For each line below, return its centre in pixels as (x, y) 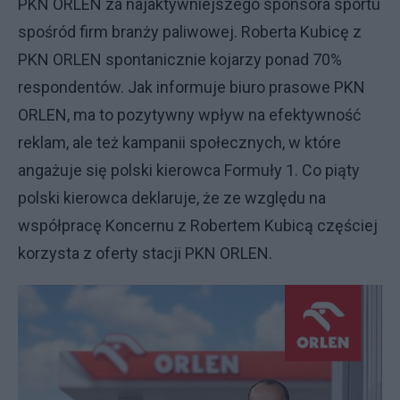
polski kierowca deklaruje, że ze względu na (172, 197)
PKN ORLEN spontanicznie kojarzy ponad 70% (180, 59)
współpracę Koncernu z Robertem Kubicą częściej (198, 225)
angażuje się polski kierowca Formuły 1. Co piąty (189, 170)
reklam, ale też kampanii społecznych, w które (179, 142)
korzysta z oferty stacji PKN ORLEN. (145, 253)
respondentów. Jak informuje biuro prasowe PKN (192, 87)
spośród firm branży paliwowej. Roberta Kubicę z (190, 31)
